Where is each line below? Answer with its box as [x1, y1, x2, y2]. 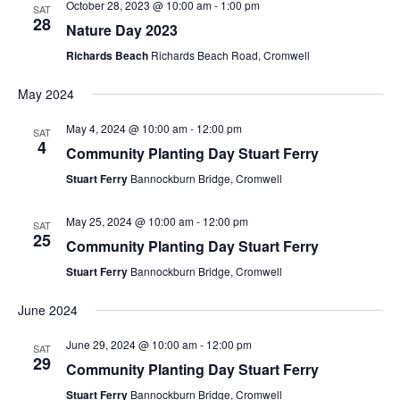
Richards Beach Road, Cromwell [150, 47, 310, 62]
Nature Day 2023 [65, 20, 178, 40]
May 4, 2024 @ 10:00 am [65, 121, 187, 136]
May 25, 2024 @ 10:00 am [65, 213, 194, 229]
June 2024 [17, 301, 78, 319]
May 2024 [17, 85, 74, 103]
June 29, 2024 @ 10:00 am [65, 337, 197, 352]
